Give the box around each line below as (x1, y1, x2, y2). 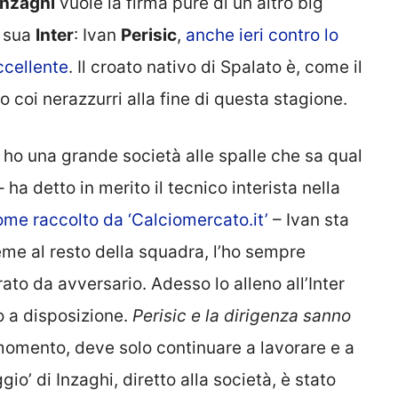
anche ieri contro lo (186, 24, 338, 45)
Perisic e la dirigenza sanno (132, 306, 351, 327)
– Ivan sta (268, 210, 349, 231)
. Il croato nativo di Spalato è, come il (68, 56, 362, 77)
